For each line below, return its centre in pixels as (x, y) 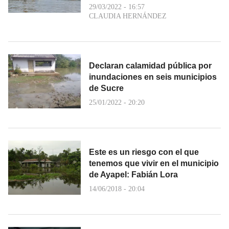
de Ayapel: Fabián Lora (133, 174)
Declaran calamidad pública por (150, 65)
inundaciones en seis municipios (153, 77)
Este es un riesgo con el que (144, 152)
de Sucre (106, 88)
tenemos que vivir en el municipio (154, 163)
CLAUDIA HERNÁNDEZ (128, 16)
